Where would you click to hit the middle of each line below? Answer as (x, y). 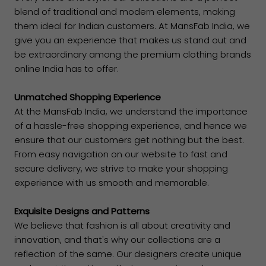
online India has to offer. (66, 69)
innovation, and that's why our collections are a (117, 240)
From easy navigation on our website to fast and (121, 154)
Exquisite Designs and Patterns (82, 211)
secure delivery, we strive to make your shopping (121, 169)
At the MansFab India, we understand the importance (131, 112)
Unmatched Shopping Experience (88, 97)
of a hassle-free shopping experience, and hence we (131, 126)
